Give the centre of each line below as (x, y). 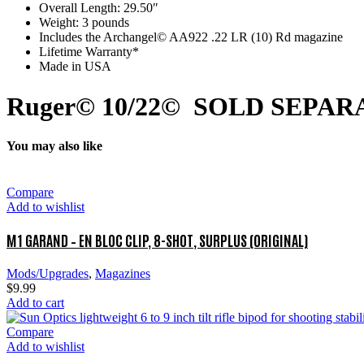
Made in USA (75, 67)
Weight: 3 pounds (84, 23)
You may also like (54, 146)
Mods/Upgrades (48, 273)
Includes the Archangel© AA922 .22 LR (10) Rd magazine (191, 37)
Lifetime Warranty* (89, 52)
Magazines (123, 273)
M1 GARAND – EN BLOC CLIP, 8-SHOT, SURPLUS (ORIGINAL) (157, 240)
